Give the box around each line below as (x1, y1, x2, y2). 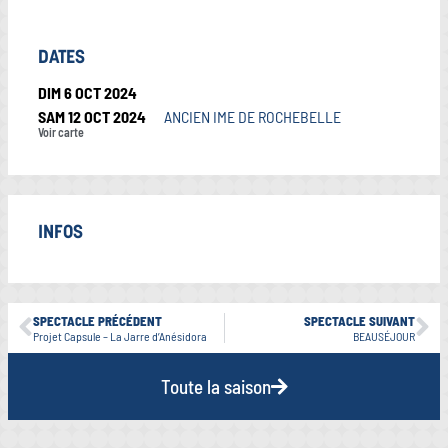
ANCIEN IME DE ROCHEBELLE (164, 106, 341, 126)
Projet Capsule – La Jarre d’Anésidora (33, 328, 207, 343)
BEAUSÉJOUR (353, 328, 415, 343)
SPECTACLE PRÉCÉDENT (33, 312, 162, 329)
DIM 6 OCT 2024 (38, 82, 137, 102)
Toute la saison (160, 374, 271, 398)
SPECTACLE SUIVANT (304, 312, 415, 329)
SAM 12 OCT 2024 (38, 106, 146, 126)
